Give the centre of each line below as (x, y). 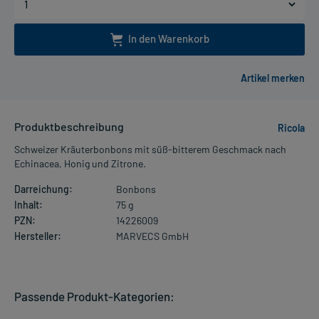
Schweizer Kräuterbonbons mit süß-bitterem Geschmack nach (150, 150)
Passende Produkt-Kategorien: (94, 297)
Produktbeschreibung (69, 127)
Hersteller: (38, 236)
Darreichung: (43, 189)
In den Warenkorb (168, 38)
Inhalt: (28, 205)
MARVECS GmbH (152, 236)
